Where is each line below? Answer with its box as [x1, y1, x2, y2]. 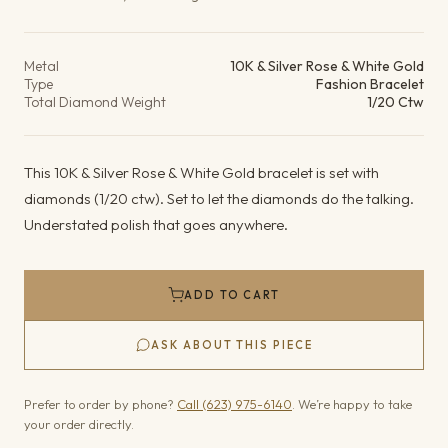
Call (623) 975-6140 [177, 396, 292, 412]
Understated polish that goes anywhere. [24, 215, 288, 234]
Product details [23, 31, 192, 61]
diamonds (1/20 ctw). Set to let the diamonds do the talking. [24, 189, 414, 208]
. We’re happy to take [292, 396, 412, 412]
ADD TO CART [183, 288, 281, 302]
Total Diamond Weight [24, 93, 166, 111]
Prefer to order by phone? [24, 396, 177, 412]
